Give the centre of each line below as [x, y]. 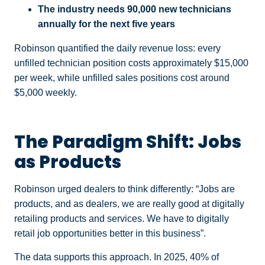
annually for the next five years [108, 24]
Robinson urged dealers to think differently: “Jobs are [125, 189]
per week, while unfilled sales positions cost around [122, 77]
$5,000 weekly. [46, 92]
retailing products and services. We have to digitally [122, 219]
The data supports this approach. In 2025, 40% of [117, 257]
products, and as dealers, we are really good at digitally [129, 204]
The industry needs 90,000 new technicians [135, 9]
